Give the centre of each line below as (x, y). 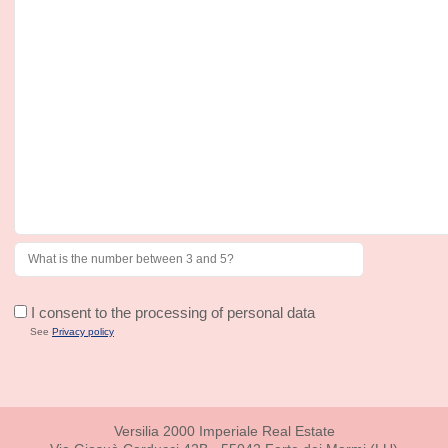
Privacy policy (83, 332)
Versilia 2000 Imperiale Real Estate (224, 431)
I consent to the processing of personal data (171, 312)
